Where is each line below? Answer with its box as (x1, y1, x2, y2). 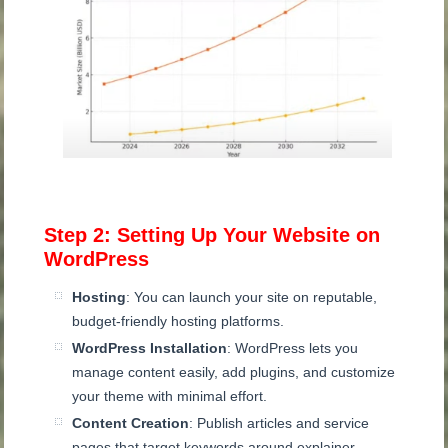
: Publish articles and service (189, 414, 370, 431)
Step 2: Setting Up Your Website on (44, 223, 381, 246)
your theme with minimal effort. (72, 387, 268, 404)
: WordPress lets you (227, 339, 359, 356)
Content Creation (72, 414, 190, 431)
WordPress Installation (72, 339, 228, 356)
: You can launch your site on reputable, (126, 288, 378, 305)
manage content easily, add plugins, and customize (72, 363, 396, 380)
